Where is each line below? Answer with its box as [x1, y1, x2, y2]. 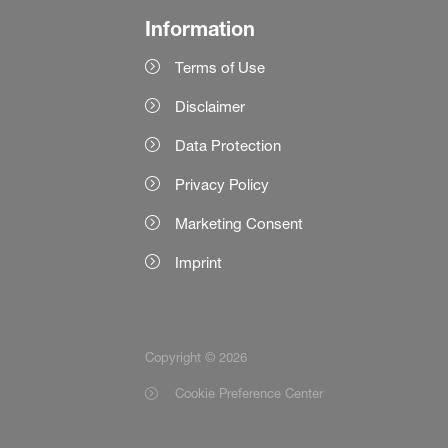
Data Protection [174, 136, 281, 156]
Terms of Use [174, 58, 265, 78]
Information [144, 17, 255, 41]
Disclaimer [174, 97, 245, 117]
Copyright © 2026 [144, 348, 247, 365]
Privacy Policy [174, 175, 269, 195]
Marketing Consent [174, 214, 303, 234]
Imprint [174, 253, 222, 273]
